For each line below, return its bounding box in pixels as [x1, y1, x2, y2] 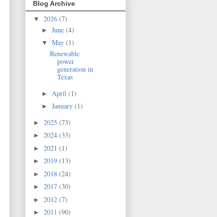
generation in [57, 64, 93, 74]
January [51, 101, 75, 111]
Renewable [49, 49, 79, 59]
